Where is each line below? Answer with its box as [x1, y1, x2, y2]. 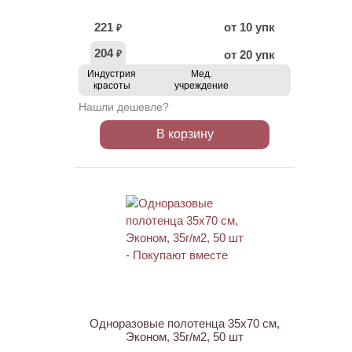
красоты [93, 80, 130, 91]
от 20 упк [224, 48, 275, 61]
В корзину [156, 127, 214, 141]
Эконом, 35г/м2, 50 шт [126, 330, 244, 343]
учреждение [174, 80, 229, 91]
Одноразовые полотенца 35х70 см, [90, 317, 280, 330]
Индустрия [87, 68, 136, 79]
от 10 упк [224, 20, 275, 34]
